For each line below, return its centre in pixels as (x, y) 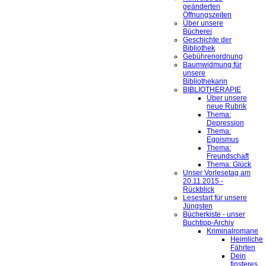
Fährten (243, 248)
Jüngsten (198, 206)
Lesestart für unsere (215, 198)
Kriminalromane (232, 231)
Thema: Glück (229, 165)
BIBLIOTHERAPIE (212, 90)
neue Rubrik (227, 107)
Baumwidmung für (212, 65)
